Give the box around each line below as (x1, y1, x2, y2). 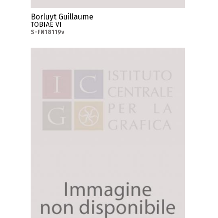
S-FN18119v (31, 29, 65, 36)
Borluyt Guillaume (31, 12, 94, 22)
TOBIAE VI (31, 20, 62, 29)
